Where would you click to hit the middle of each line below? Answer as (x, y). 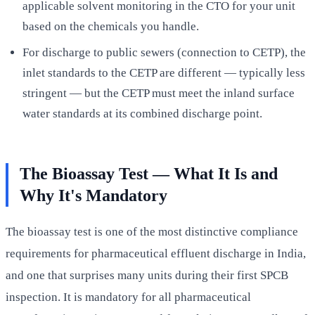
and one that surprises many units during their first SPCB (147, 275)
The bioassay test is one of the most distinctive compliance (152, 231)
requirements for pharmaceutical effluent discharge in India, (156, 253)
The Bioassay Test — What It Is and (149, 173)
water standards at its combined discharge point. (142, 113)
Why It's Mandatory (94, 195)
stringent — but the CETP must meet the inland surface (159, 93)
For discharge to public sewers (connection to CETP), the (164, 52)
